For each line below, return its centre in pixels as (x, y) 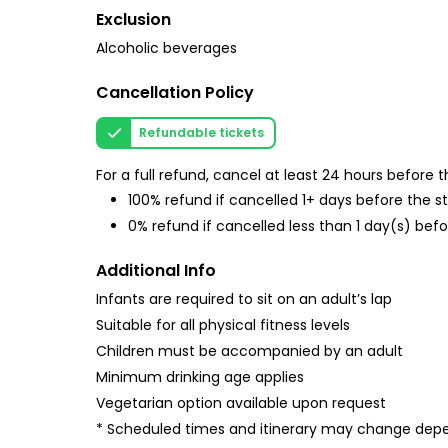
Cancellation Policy (175, 92)
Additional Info (156, 271)
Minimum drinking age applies (200, 377)
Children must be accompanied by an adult (249, 351)
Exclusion (133, 19)
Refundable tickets (201, 132)
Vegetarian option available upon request (241, 403)
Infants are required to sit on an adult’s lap (244, 299)
